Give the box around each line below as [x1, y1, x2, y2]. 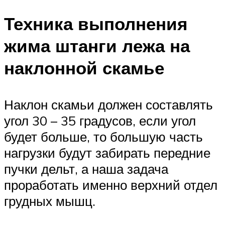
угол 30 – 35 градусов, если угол [4, 112, 196, 129]
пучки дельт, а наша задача [4, 160, 168, 177]
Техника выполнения [4, 12, 187, 35]
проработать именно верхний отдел [4, 176, 217, 193]
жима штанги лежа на [4, 34, 190, 57]
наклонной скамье [4, 56, 164, 79]
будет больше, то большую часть [4, 128, 203, 145]
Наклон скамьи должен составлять [4, 96, 213, 113]
